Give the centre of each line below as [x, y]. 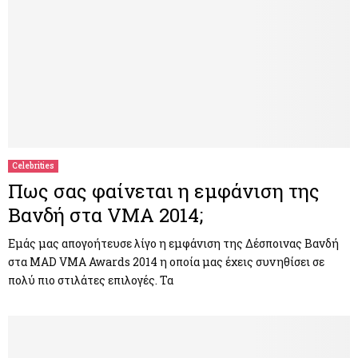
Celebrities [33, 166]
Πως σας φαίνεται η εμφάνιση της [164, 191]
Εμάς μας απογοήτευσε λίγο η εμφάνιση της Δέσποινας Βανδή [173, 244]
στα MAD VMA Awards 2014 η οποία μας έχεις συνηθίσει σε [166, 262]
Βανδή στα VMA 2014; [105, 215]
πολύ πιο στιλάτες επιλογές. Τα [91, 280]
